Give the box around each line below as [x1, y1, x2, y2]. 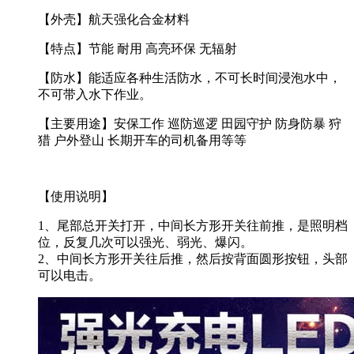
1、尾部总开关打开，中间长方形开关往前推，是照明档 [38, 218, 348, 232]
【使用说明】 [38, 189, 114, 203]
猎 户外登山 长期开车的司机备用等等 [38, 133, 247, 147]
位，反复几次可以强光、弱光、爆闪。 [38, 235, 253, 249]
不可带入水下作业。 [38, 87, 152, 101]
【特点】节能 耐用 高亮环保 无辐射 [38, 41, 237, 55]
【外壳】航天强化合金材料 [38, 12, 190, 26]
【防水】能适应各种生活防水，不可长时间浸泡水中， [38, 70, 341, 85]
